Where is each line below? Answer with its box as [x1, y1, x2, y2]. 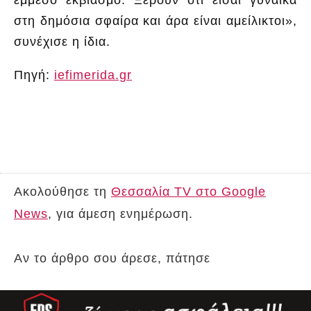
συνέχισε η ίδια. [14, 34, 110, 49]
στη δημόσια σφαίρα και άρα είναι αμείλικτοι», [14, 13, 297, 28]
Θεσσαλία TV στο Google [111, 184, 266, 199]
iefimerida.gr [54, 67, 132, 82]
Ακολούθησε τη [14, 184, 111, 199]
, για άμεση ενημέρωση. [48, 206, 193, 221]
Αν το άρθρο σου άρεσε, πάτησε [14, 251, 215, 265]
